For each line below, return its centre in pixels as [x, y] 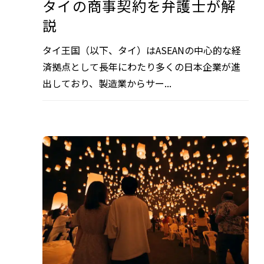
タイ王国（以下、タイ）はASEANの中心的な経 [142, 50]
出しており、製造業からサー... [107, 83]
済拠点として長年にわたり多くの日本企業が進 [141, 66]
